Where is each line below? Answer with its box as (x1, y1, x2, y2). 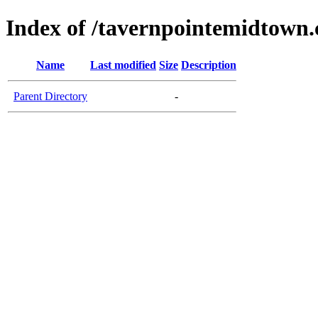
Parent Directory (13, 89, 87, 102)
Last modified (90, 58, 156, 71)
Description (181, 58, 236, 71)
